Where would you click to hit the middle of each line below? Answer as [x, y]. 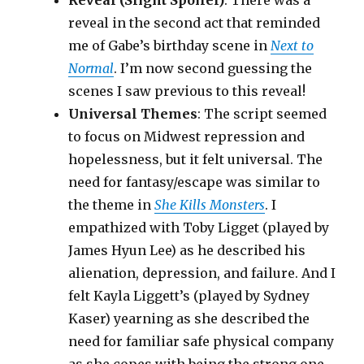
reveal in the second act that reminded [195, 23]
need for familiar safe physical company [201, 342]
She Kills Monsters [210, 205]
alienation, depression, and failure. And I [202, 273]
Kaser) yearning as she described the [189, 319]
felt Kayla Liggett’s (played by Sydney [189, 296]
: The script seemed [262, 114]
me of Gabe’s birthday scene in [170, 46]
